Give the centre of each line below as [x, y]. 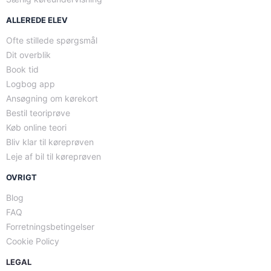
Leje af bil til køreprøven [54, 156]
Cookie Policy [33, 241]
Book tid [22, 69]
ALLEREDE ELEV [37, 20]
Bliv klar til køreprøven [50, 142]
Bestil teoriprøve [38, 113]
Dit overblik [28, 54]
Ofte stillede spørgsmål [52, 40]
